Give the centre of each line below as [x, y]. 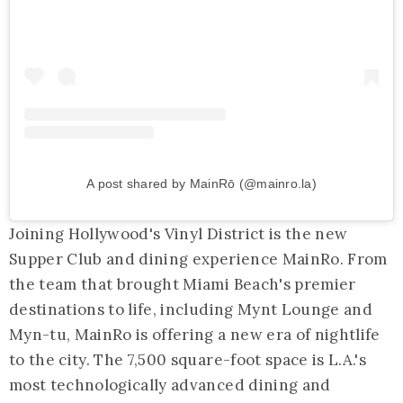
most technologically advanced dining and [170, 385]
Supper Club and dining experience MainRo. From [198, 259]
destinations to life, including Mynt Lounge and [191, 309]
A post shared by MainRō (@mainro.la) [201, 183]
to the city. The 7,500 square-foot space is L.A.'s [188, 359]
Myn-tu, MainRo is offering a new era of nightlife [195, 334]
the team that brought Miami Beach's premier [183, 284]
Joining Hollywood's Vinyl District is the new [179, 233]
